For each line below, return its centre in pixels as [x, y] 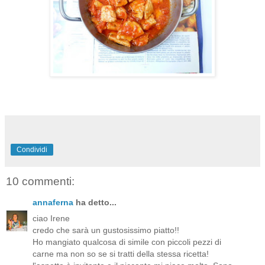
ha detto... [95, 202]
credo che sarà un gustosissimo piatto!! [106, 230]
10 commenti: [40, 181]
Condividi [32, 149]
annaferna [53, 202]
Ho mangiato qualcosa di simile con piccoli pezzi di [127, 242]
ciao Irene [51, 219]
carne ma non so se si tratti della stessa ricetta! [121, 254]
